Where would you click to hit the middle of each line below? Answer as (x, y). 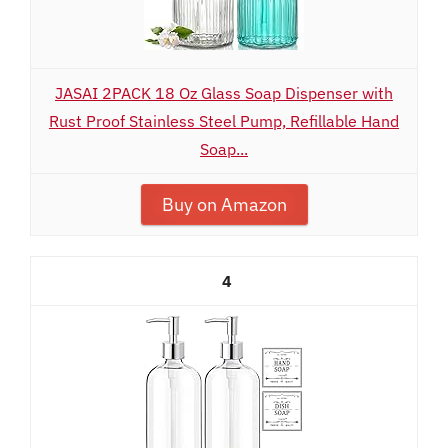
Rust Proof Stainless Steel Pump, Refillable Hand (224, 121)
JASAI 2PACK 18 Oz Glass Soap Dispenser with (224, 93)
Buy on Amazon (224, 204)
